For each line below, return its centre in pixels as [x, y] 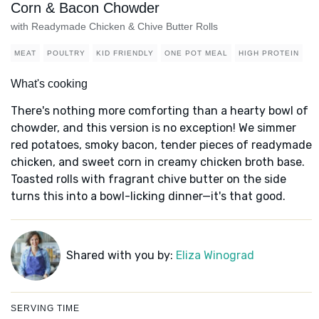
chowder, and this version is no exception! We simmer [153, 128]
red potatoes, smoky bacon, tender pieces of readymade [161, 145]
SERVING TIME [45, 309]
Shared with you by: [121, 256]
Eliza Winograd [215, 256]
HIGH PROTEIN [269, 53]
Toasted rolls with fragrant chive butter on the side [148, 179]
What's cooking [49, 84]
